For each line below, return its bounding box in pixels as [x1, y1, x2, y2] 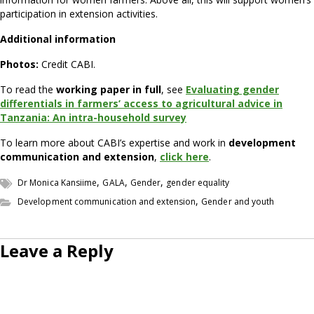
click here [160, 150, 209, 164]
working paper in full [56, 83, 161, 97]
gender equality [166, 177, 230, 189]
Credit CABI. [39, 57, 95, 71]
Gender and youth [201, 196, 275, 208]
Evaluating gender [186, 83, 279, 97]
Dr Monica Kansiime [18, 177, 97, 189]
